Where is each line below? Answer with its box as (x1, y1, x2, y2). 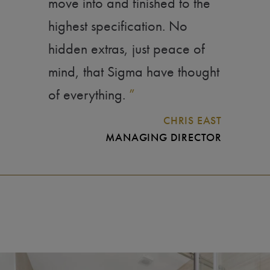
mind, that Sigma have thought (48, 62, 219, 81)
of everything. (48, 85, 129, 104)
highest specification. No (48, 16, 187, 36)
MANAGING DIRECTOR (105, 131, 222, 145)
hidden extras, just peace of (48, 39, 205, 58)
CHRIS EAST (163, 114, 222, 128)
